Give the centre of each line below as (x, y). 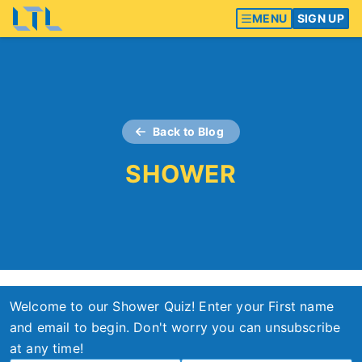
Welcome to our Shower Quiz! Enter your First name (172, 306)
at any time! (46, 348)
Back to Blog (188, 131)
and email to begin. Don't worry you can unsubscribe (175, 327)
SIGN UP (320, 18)
